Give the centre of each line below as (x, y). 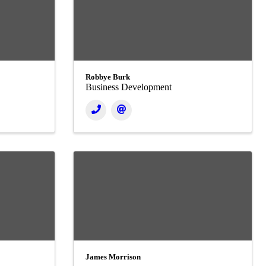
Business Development (129, 87)
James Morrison (113, 257)
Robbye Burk (108, 77)
